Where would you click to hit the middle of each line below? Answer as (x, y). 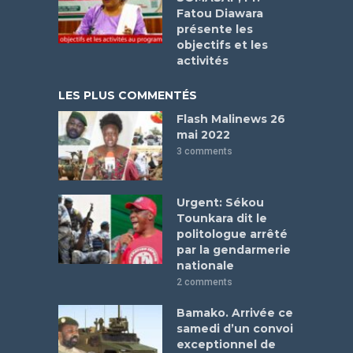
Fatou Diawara (220, 14)
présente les (215, 30)
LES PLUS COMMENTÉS (128, 96)
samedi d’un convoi (235, 329)
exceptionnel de (226, 344)
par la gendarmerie (234, 250)
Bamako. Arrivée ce (235, 313)
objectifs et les (222, 45)
